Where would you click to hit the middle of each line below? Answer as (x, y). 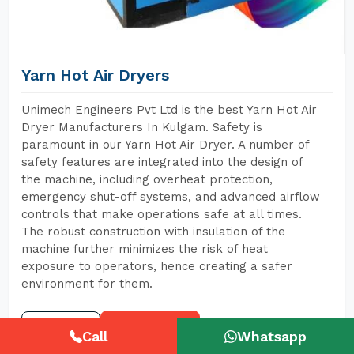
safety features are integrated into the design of (162, 162)
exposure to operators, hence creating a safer (157, 266)
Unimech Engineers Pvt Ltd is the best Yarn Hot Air (169, 110)
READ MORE (61, 324)
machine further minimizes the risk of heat (145, 249)
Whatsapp (272, 336)
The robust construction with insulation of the (153, 232)
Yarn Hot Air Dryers (95, 75)
